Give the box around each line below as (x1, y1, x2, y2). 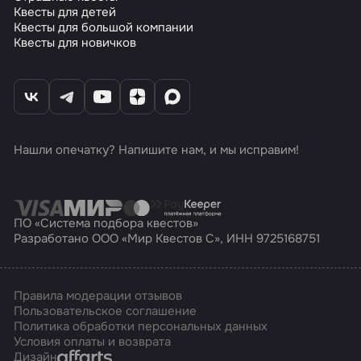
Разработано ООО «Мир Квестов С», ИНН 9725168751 (14, 230, 321, 247)
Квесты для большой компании (14, 19, 194, 35)
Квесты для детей (14, 4, 117, 20)
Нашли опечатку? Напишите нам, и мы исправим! (14, 141, 300, 158)
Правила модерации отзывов (14, 288, 183, 305)
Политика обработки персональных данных (14, 318, 268, 335)
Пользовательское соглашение (14, 303, 197, 320)
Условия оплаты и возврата (14, 334, 172, 351)
